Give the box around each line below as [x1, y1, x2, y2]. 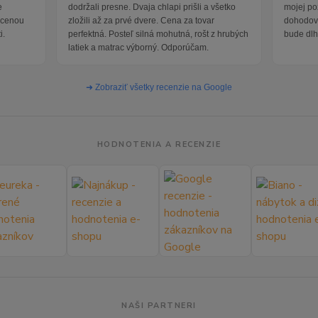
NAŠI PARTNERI [121, 300, 197, 312]
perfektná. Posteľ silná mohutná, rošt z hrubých [67, 29, 248, 40]
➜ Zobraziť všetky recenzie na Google [86, 82, 232, 93]
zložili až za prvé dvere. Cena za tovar [67, 16, 214, 26]
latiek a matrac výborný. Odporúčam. [67, 43, 209, 53]
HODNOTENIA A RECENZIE [97, 139, 221, 150]
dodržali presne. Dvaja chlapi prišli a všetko [67, 2, 236, 13]
